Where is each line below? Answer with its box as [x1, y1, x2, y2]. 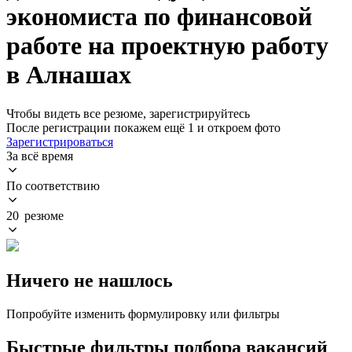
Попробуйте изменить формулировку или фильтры [6, 306, 280, 321]
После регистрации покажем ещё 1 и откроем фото [6, 120, 280, 134]
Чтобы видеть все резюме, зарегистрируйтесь [6, 106, 250, 120]
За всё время [6, 148, 73, 163]
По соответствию [6, 178, 100, 192]
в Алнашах [6, 60, 131, 90]
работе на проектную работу [6, 31, 328, 60]
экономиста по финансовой [6, 2, 312, 31]
